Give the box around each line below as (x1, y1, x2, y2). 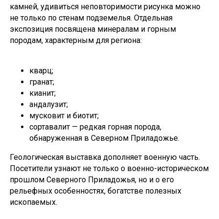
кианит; (29, 88, 56, 98)
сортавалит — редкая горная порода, (29, 122, 161, 131)
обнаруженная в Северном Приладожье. (29, 133, 179, 143)
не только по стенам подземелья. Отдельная (10, 13, 173, 22)
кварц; (29, 66, 53, 75)
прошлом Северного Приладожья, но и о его (10, 175, 174, 184)
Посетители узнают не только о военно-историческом (10, 163, 209, 173)
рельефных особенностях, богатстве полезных (10, 186, 181, 196)
